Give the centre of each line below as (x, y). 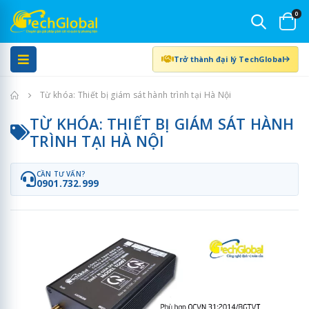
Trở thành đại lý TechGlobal (229, 59)
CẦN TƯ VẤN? (60, 174)
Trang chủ (38, 94)
